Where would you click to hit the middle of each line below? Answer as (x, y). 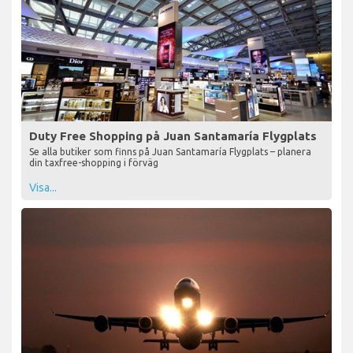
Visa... (43, 187)
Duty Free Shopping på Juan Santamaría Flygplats (173, 136)
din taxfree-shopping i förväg (94, 162)
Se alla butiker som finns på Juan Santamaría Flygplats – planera (170, 151)
